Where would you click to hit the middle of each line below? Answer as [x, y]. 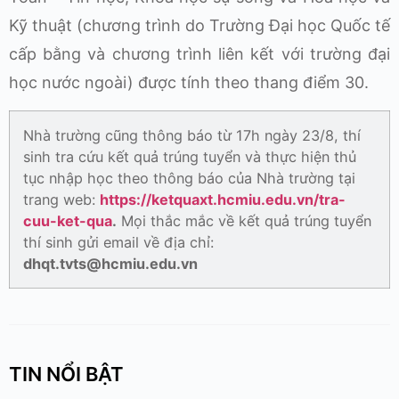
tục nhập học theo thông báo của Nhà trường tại [189, 178]
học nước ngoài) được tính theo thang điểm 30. [189, 83]
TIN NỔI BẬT [66, 374]
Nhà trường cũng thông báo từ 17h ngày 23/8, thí [192, 135]
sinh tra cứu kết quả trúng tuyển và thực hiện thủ [190, 156]
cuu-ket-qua [68, 220]
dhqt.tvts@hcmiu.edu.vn [110, 263]
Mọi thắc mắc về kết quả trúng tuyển [244, 220]
